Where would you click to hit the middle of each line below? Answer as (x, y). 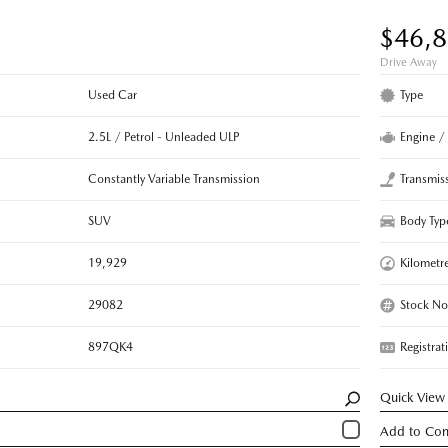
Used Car (112, 94)
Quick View (413, 397)
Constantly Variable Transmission (173, 178)
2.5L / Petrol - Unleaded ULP (163, 136)
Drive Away (408, 62)
